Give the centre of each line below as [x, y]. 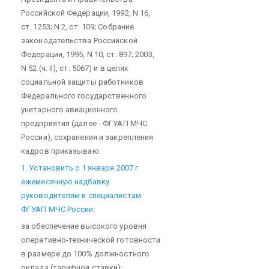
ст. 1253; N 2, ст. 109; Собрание [78, 27]
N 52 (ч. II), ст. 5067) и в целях [75, 68]
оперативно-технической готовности [91, 240]
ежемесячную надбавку [65, 182]
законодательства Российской [79, 41]
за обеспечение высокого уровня [84, 226]
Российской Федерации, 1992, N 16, [86, 13]
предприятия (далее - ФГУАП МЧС [84, 123]
